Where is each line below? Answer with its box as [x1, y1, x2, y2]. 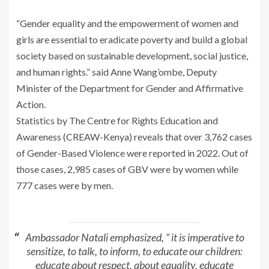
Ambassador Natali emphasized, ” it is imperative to [25, 230, 244, 244]
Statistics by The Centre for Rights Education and [16, 115, 218, 127]
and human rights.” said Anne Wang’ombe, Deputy [16, 66, 217, 78]
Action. [16, 98, 46, 110]
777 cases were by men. [16, 180, 113, 192]
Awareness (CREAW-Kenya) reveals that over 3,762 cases [16, 131, 252, 143]
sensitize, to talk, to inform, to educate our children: [26, 244, 243, 258]
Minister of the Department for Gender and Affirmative [16, 82, 243, 94]
